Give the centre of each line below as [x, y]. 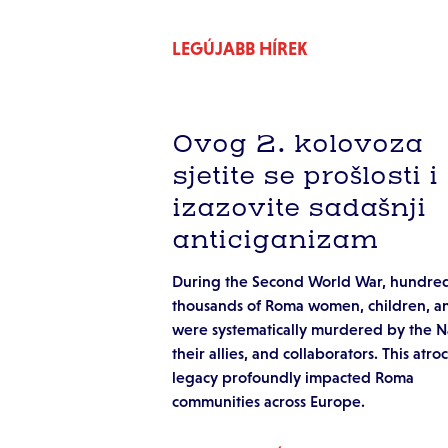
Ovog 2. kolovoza [297, 145]
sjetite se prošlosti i [305, 177]
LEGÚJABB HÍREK [239, 49]
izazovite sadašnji [299, 209]
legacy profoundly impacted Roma [293, 377]
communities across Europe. [268, 401]
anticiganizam [275, 241]
